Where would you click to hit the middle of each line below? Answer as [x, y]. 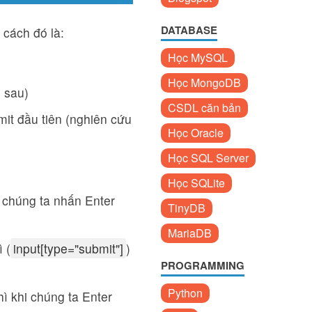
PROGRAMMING [203, 265]
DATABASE [189, 30]
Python [185, 293]
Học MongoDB [204, 83]
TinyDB [187, 208]
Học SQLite [196, 183]
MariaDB [190, 233]
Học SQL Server [208, 158]
